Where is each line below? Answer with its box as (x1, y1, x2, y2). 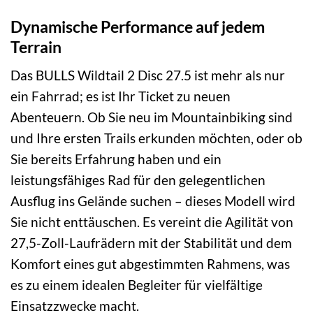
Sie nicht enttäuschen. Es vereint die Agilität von (10, 214, 293, 231)
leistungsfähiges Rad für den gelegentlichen (10, 172, 265, 189)
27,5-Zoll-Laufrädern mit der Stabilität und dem (10, 235, 292, 252)
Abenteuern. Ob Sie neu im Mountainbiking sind (10, 109, 293, 126)
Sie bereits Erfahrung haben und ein (10, 151, 221, 168)
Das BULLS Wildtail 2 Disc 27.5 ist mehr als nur (10, 67, 285, 84)
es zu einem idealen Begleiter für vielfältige (10, 277, 263, 293)
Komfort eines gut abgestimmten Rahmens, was (10, 256, 290, 272)
